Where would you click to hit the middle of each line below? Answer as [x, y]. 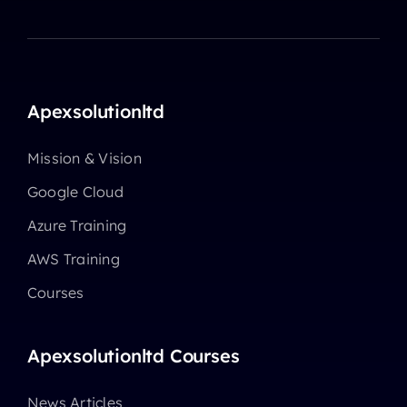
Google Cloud [75, 192]
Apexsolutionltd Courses [133, 356]
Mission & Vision [84, 159]
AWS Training [73, 259]
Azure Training [77, 226]
